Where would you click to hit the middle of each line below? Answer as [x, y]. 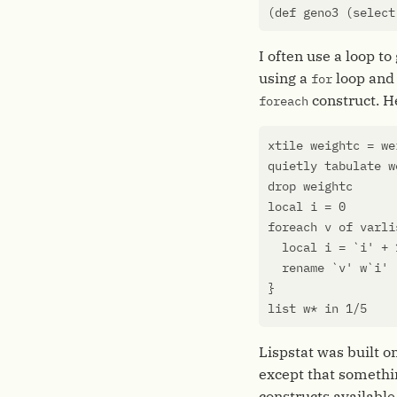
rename [303, 268]
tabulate [353, 166]
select [374, 12]
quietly [292, 166]
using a [285, 78]
